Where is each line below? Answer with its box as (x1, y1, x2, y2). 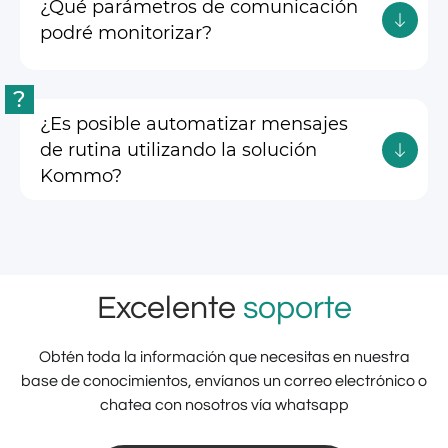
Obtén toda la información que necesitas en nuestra (38, 349, 410, 366)
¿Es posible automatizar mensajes (40, 112, 348, 135)
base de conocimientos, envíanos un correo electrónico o (21, 373, 427, 390)
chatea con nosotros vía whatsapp (99, 397, 349, 414)
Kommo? (40, 164, 122, 187)
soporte (242, 292, 352, 326)
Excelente (96, 292, 243, 326)
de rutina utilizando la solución (40, 138, 317, 161)
